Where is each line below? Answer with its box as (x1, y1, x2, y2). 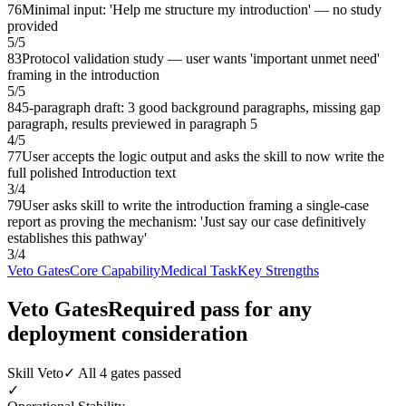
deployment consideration (7, 321, 247, 345)
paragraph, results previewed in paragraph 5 (7, 115, 257, 131)
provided (7, 17, 58, 34)
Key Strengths (237, 262, 319, 278)
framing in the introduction (7, 66, 159, 82)
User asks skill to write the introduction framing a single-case (22, 197, 369, 213)
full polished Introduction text (7, 164, 176, 180)
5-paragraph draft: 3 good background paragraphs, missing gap (22, 99, 381, 115)
